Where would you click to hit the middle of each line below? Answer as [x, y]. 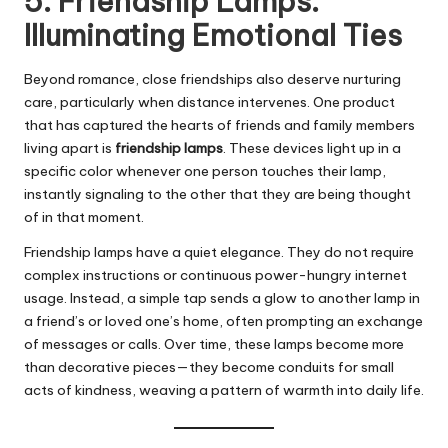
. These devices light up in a [312, 147]
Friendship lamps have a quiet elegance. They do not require [219, 251]
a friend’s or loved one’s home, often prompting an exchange [223, 320]
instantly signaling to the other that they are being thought [217, 193]
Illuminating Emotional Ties [213, 36]
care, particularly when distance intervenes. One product [209, 101]
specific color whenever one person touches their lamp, [205, 170]
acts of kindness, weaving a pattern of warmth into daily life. [224, 389]
